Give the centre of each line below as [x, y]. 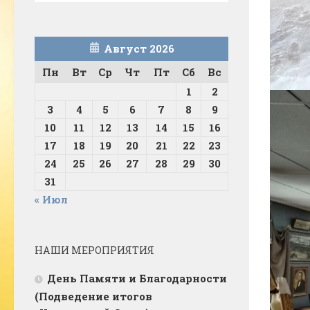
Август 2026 [139, 48]
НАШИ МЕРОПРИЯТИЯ [94, 250]
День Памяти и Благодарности [137, 278]
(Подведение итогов [93, 296]
